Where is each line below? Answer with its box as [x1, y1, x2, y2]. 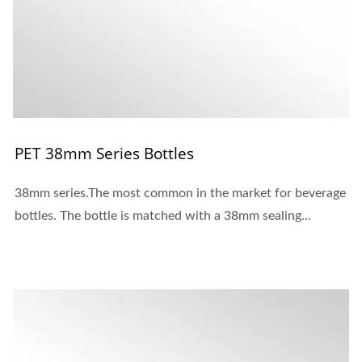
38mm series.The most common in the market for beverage [15, 186, 346, 200]
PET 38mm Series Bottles [15, 142, 194, 164]
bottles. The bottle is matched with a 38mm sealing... [15, 208, 311, 222]
